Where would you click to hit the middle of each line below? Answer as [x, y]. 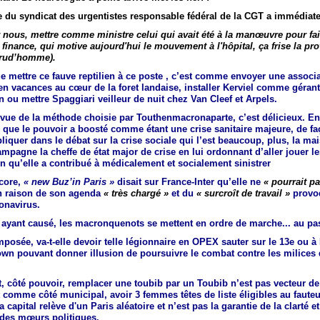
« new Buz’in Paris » [69, 182]
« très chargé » [137, 194]
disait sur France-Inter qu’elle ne [189, 182]
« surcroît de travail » [243, 194]
